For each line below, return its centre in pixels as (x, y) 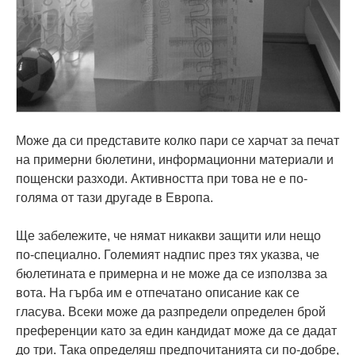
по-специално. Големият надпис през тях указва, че (168, 254)
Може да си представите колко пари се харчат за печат (177, 140)
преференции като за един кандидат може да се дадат (176, 330)
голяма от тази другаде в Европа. (115, 197)
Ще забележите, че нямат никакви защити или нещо (168, 235)
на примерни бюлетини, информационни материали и (175, 159)
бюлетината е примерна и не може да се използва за (172, 273)
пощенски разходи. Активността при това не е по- (162, 178)
